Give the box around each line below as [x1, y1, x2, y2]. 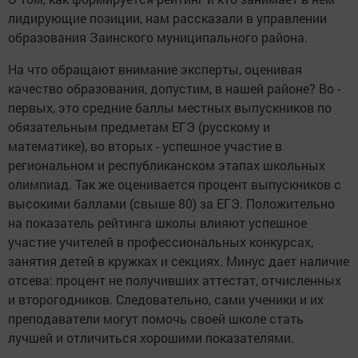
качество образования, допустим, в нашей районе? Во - [8, 80, 340, 97]
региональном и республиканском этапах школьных [8, 157, 325, 174]
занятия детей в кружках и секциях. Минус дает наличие [8, 253, 349, 270]
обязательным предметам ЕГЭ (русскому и [8, 118, 270, 136]
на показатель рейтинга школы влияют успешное [8, 214, 307, 232]
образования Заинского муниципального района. [8, 29, 308, 46]
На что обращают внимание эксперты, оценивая [8, 61, 302, 78]
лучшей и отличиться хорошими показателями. [8, 329, 294, 347]
